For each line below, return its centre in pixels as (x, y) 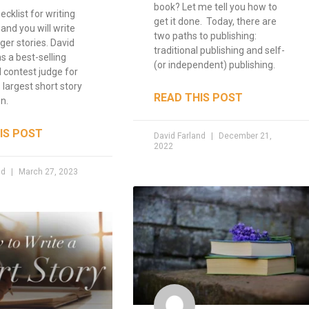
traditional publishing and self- (220, 50)
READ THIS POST (199, 97)
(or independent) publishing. (217, 64)
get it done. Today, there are (216, 21)
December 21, (245, 136)
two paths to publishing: (206, 36)
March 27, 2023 (48, 171)
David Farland (181, 136)
